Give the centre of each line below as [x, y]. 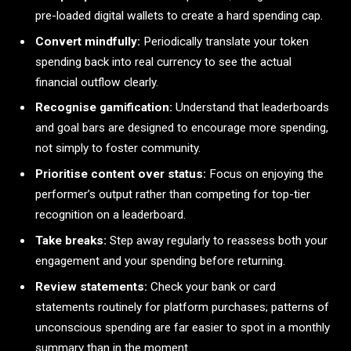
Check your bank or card [212, 286]
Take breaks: [71, 240]
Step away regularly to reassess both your [217, 240]
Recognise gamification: [104, 108]
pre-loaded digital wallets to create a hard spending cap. [179, 15]
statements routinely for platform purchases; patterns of [182, 307]
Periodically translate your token [224, 41]
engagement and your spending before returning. [160, 261]
